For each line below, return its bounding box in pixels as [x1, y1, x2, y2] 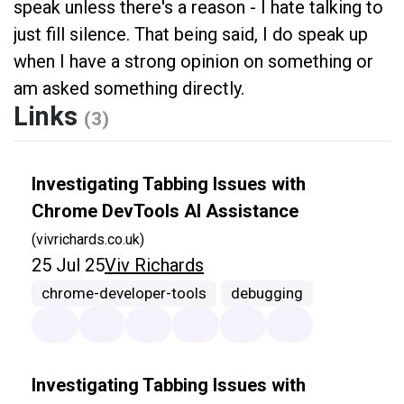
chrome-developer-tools [41, 284, 207, 303]
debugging [231, 284, 304, 303]
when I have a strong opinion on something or [14, 50, 373, 73]
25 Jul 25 [32, 254, 105, 277]
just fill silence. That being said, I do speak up [14, 23, 368, 46]
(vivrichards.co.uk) [32, 231, 144, 249]
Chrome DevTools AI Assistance [32, 200, 298, 223]
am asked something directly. [14, 78, 244, 100]
